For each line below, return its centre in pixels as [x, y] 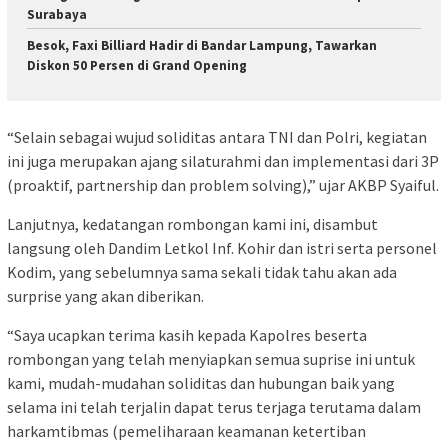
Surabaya [57, 15]
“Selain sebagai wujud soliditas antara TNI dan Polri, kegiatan [217, 136]
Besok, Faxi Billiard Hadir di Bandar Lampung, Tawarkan [202, 46]
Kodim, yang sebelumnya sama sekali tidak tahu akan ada [202, 271]
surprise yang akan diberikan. [105, 295]
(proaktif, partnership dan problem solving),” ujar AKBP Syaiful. [223, 184]
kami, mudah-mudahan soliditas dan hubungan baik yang [201, 382]
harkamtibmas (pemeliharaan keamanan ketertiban [186, 430]
